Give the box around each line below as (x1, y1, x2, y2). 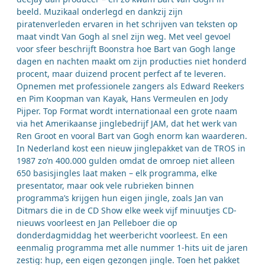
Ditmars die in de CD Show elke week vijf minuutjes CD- (17, 205, 237, 216)
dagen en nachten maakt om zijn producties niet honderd (17, 56, 247, 67)
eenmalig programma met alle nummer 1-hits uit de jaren (17, 242, 248, 254)
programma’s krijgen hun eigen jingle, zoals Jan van (17, 192, 224, 204)
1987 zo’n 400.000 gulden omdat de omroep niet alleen (17, 155, 235, 167)
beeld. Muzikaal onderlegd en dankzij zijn (17, 6, 183, 18)
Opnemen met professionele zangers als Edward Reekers (17, 80, 244, 92)
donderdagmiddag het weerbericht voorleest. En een (17, 230, 228, 241)
